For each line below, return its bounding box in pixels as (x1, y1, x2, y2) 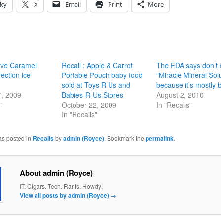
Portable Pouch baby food (61, 70, 143, 80)
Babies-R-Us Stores (61, 89, 123, 100)
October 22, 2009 (61, 99, 116, 110)
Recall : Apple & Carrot (61, 60, 133, 70)
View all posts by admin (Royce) (19, 191, 110, 200)
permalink (145, 133, 174, 143)
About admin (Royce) (19, 167, 93, 179)
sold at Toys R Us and (61, 79, 130, 90)
